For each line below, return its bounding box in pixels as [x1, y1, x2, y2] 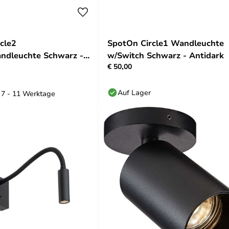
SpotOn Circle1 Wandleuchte [107, 37, 224, 49]
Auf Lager [118, 87, 151, 97]
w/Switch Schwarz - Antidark [107, 50, 224, 61]
